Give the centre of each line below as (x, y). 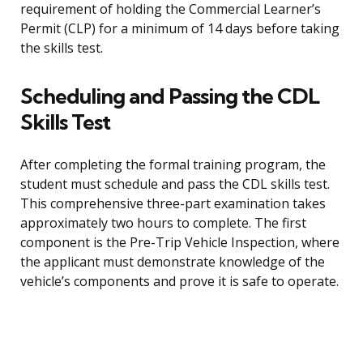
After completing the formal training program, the (173, 165)
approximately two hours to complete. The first (163, 223)
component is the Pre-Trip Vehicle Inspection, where (180, 243)
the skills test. (62, 48)
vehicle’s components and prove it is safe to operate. (179, 282)
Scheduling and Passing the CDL (170, 96)
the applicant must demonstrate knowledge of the (173, 262)
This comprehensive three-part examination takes (173, 204)
